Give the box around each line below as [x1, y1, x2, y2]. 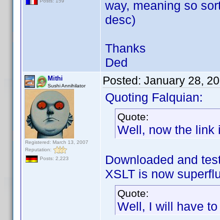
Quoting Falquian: [105, 90, 203, 104]
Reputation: [25, 146, 53, 152]
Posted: [103, 74, 144, 87]
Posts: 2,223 [38, 156, 69, 162]
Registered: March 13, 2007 [25, 139, 88, 145]
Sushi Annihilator [48, 83, 85, 88]
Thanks [105, 41, 146, 55]
